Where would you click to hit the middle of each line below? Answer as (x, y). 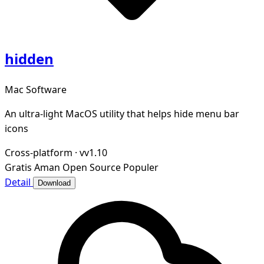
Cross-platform (39, 153)
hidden (29, 59)
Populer (141, 168)
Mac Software (36, 90)
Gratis (18, 168)
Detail (19, 182)
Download (54, 183)
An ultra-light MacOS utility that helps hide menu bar (122, 114)
